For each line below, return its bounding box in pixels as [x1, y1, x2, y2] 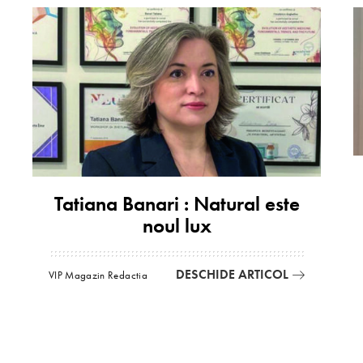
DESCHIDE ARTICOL [176, 267, 288, 283]
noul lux [142, 213, 211, 239]
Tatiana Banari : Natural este [53, 191, 300, 217]
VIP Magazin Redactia [49, 268, 147, 281]
